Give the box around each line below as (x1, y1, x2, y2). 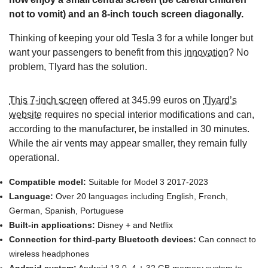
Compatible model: (9, 177, 86, 187)
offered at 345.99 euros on (87, 95, 203, 106)
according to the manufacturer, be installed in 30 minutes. (9, 124, 249, 135)
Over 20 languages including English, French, (53, 191, 228, 202)
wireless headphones (9, 249, 89, 259)
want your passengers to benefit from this (9, 47, 184, 58)
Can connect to (196, 234, 256, 245)
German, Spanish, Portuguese (9, 206, 124, 216)
